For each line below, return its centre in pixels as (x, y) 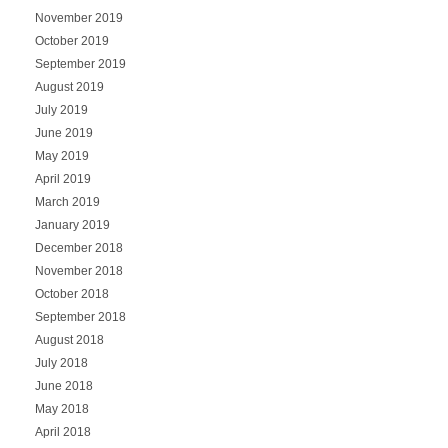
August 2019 (69, 86)
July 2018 (61, 362)
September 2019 (80, 63)
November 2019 (78, 17)
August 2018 (69, 339)
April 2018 (62, 431)
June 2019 (63, 132)
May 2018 (61, 408)
